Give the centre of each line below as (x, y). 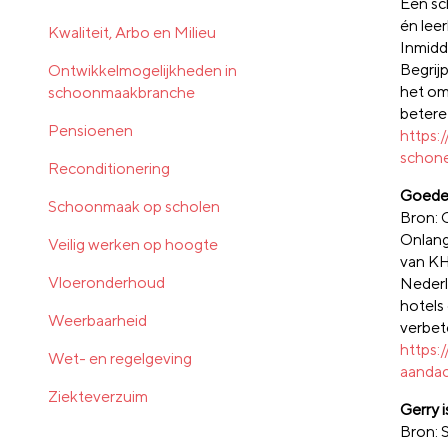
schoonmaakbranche (121, 92)
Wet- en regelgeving (120, 358)
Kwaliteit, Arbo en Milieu (132, 32)
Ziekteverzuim (98, 396)
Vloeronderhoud (106, 282)
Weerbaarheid (97, 320)
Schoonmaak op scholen (134, 206)
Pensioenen (90, 130)
